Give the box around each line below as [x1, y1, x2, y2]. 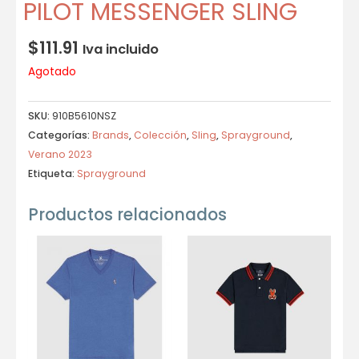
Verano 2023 [28, 147, 92, 161]
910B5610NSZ [52, 108, 116, 123]
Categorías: [28, 127, 92, 142]
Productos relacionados [28, 203, 227, 227]
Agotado [28, 63, 76, 79]
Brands [92, 127, 129, 142]
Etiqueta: [28, 166, 77, 180]
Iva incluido [83, 39, 159, 58]
